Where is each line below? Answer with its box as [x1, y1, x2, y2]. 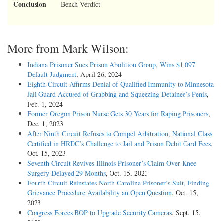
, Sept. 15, [172, 208, 201, 218]
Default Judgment [27, 70, 76, 79]
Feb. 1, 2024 [27, 99, 63, 109]
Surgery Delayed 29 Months [27, 168, 106, 178]
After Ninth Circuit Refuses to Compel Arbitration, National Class [27, 129, 212, 139]
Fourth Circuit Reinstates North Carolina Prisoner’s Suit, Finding [27, 178, 209, 188]
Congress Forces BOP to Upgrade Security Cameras [27, 208, 172, 218]
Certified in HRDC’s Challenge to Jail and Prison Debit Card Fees [27, 139, 211, 148]
